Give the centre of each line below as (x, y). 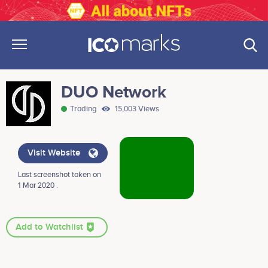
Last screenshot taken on (60, 175)
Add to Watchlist (51, 228)
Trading (84, 109)
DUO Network (114, 92)
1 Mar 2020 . (38, 186)
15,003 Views (136, 109)
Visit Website (55, 153)
